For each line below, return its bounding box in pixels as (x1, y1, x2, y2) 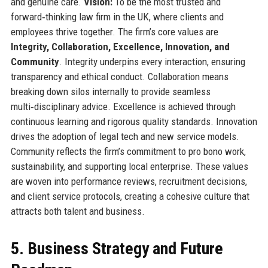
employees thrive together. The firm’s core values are (10, 26, 218, 38)
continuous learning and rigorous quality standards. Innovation (10, 115, 257, 128)
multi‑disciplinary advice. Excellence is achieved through (10, 100, 236, 113)
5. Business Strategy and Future (10, 239, 223, 259)
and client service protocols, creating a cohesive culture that (10, 190, 249, 203)
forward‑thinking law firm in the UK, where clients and (10, 11, 224, 23)
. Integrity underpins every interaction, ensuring (59, 56, 245, 68)
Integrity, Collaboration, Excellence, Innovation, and (10, 41, 230, 53)
